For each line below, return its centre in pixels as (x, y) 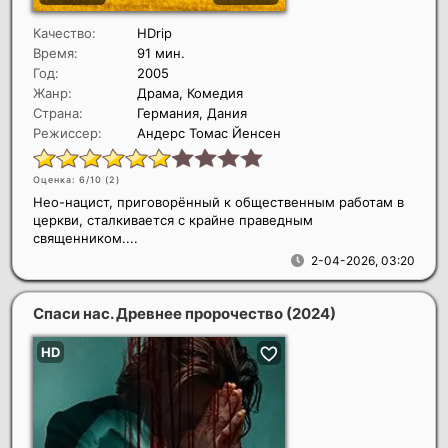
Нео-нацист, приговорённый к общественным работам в (218, 202)
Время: (55, 53)
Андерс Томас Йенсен (209, 133)
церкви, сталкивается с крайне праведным (173, 220)
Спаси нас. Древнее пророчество (159, 314)
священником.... (85, 238)
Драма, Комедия (190, 93)
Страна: (58, 113)
